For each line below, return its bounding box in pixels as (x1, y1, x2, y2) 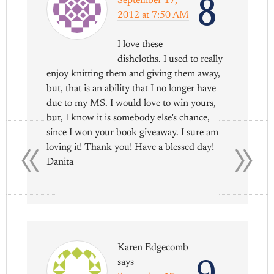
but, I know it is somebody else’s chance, (46, 113, 210, 123)
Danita (46, 157, 74, 167)
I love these (117, 39, 163, 50)
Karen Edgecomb (117, 242, 189, 253)
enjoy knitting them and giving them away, (46, 68, 221, 79)
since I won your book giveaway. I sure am (46, 127, 219, 138)
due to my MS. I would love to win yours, (46, 98, 217, 108)
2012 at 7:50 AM (117, 10, 190, 20)
